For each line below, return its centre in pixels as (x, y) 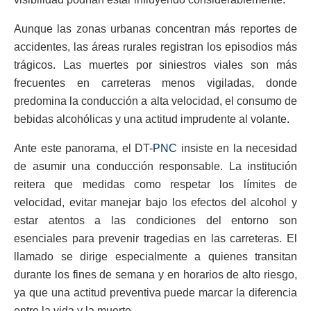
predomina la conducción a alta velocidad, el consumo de (155, 101)
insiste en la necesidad (237, 149)
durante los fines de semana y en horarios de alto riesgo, (155, 275)
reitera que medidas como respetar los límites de (155, 185)
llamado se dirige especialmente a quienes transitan (155, 257)
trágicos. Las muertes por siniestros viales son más (155, 65)
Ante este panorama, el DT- (83, 149)
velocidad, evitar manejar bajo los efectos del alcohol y (155, 203)
